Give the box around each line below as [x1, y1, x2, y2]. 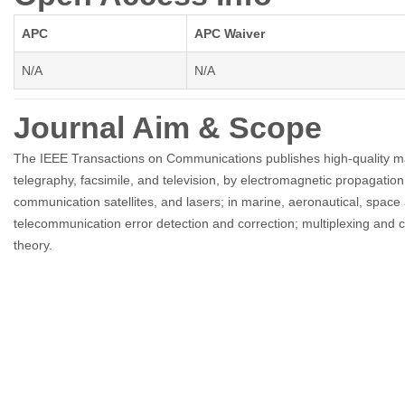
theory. [14, 238, 52, 253]
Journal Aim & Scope [14, 110, 322, 146]
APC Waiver [194, 26, 265, 42]
